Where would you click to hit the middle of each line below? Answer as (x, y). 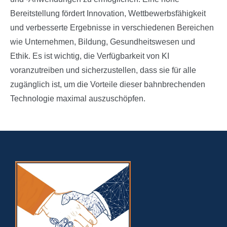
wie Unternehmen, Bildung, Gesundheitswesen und (103, 42)
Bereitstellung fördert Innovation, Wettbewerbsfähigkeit (108, 14)
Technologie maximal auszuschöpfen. (78, 99)
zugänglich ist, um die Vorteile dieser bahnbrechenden (108, 85)
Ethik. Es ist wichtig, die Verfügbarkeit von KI (90, 56)
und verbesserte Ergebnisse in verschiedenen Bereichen (112, 28)
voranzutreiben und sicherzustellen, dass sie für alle (103, 70)
